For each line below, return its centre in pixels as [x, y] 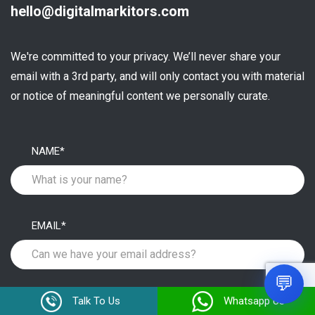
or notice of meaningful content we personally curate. [140, 96]
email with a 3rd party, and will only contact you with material [157, 76]
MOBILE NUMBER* [73, 300]
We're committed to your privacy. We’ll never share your [146, 56]
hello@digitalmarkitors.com [100, 11]
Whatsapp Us [254, 301]
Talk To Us [96, 301]
